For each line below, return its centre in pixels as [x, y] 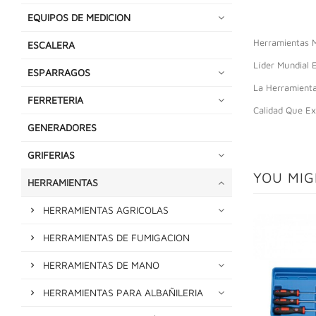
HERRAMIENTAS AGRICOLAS [106, 209]
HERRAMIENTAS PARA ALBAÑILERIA [123, 292]
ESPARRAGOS [59, 72]
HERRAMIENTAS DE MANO [101, 265]
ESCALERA [51, 44]
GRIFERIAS [51, 154]
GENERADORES [62, 127]
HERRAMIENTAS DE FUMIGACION [116, 237]
